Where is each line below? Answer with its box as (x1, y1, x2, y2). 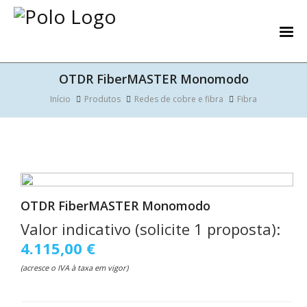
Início (50, 93, 71, 105)
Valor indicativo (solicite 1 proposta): (21, 219, 280, 239)
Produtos (84, 93, 121, 105)
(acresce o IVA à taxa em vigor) (21, 262, 128, 273)
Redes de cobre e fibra (134, 93, 223, 105)
